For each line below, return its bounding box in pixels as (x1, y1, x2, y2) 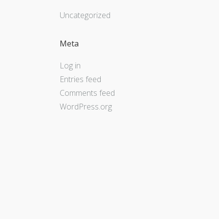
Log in (60, 60, 81, 71)
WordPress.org (60, 101, 112, 112)
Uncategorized (60, 9, 110, 21)
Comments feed (60, 88, 115, 99)
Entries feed (60, 74, 101, 85)
